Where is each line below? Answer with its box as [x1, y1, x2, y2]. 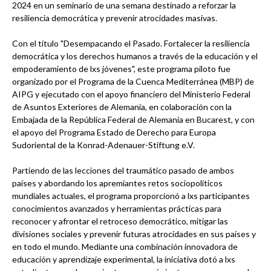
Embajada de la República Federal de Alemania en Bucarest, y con [12, 114, 255, 125]
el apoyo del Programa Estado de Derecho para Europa [12, 126, 216, 137]
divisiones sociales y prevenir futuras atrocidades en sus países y [12, 228, 256, 239]
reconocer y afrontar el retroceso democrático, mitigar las [12, 215, 228, 226]
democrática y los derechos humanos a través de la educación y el [12, 50, 258, 61]
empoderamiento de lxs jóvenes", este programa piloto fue [12, 63, 230, 74]
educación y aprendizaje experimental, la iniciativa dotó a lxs [12, 253, 235, 264]
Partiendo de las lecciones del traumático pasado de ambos [12, 165, 234, 175]
